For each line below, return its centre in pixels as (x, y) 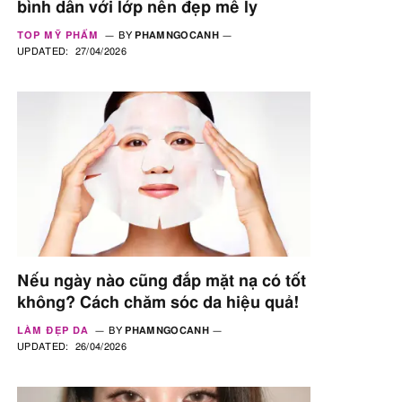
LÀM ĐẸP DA (53, 330)
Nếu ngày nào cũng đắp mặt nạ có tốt (162, 281)
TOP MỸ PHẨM (58, 35)
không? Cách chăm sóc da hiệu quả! (158, 303)
